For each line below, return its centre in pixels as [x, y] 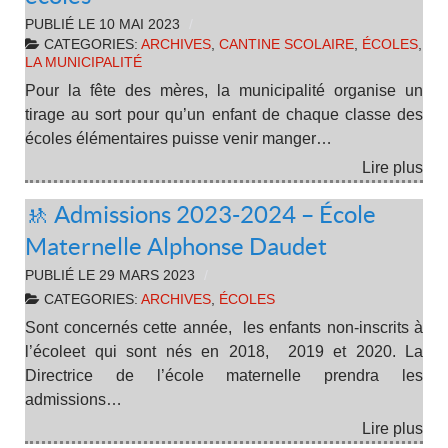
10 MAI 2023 [139, 25]
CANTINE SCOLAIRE [286, 45]
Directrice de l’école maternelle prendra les [224, 375]
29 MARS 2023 [147, 275]
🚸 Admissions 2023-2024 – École [200, 214]
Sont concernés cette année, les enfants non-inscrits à [224, 327]
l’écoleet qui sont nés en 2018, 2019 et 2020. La [224, 351]
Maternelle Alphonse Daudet [176, 246]
